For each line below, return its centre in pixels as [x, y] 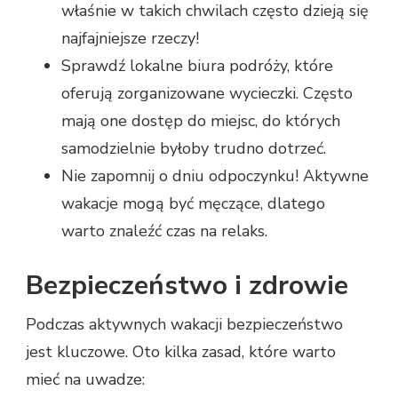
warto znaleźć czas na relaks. [164, 231]
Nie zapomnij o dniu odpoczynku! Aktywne [215, 175]
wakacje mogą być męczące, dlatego [193, 203]
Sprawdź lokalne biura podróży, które [197, 65]
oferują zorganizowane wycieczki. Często [207, 93]
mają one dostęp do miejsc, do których [201, 120]
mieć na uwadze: [85, 379]
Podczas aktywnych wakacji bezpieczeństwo [184, 324]
